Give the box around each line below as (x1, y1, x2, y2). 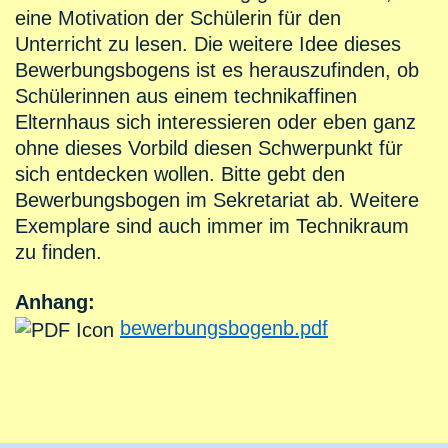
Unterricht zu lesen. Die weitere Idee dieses (15, 33, 401, 56)
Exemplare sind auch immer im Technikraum (15, 215, 409, 238)
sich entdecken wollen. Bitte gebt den (15, 163, 345, 186)
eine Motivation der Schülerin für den (15, 7, 341, 30)
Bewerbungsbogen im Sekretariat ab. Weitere (15, 189, 419, 212)
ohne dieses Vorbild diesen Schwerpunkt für (15, 137, 403, 160)
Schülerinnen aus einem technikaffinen (15, 85, 357, 108)
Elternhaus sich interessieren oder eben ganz (15, 111, 416, 134)
